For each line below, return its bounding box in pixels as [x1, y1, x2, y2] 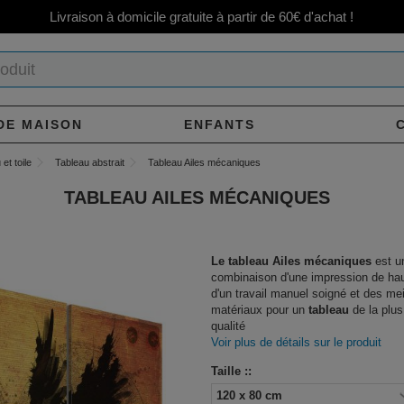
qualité [211, 319, 245, 333]
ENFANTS [184, 116, 256, 132]
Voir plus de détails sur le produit [211, 335, 381, 349]
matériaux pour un [211, 303, 308, 317]
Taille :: [211, 364, 255, 378]
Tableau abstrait [55, 157, 125, 168]
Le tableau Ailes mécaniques [211, 254, 372, 268]
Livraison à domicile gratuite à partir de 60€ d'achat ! [50, 9, 354, 24]
